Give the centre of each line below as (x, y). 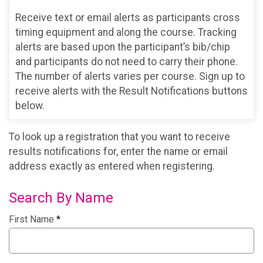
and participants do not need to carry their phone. (127, 61)
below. (30, 105)
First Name (33, 219)
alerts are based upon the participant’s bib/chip (123, 47)
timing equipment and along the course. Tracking (126, 32)
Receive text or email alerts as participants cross (128, 17)
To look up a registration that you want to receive (119, 137)
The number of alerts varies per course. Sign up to (130, 76)
